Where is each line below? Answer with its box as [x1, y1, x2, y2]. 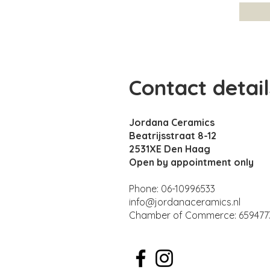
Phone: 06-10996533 [129, 183, 215, 195]
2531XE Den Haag [129, 143, 210, 155]
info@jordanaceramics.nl [129, 196, 240, 209]
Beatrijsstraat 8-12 [129, 130, 216, 142]
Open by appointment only [129, 156, 254, 169]
